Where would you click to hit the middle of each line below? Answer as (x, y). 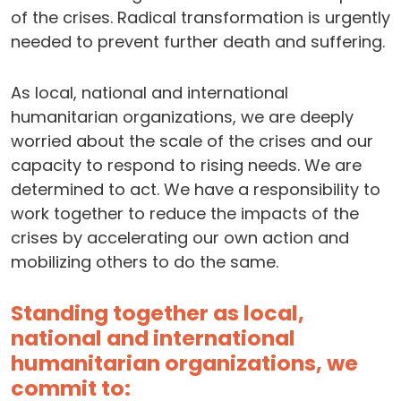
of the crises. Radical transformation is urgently (200, 18)
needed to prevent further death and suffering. (198, 42)
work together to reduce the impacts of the (185, 214)
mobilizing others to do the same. (145, 262)
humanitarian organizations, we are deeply (182, 117)
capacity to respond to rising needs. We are (186, 166)
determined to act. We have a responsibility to (196, 190)
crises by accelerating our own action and (180, 238)
